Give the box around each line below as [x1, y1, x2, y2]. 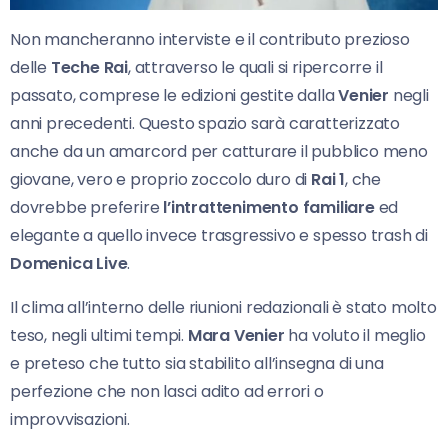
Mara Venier [187, 324, 285, 348]
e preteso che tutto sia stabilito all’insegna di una [10, 352, 384, 376]
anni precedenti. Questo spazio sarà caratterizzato [10, 112, 400, 136]
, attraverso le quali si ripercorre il [128, 56, 383, 80]
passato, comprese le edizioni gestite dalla [10, 84, 339, 108]
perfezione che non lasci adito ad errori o [10, 380, 324, 404]
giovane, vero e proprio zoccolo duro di [10, 168, 311, 192]
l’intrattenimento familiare [163, 196, 375, 220]
